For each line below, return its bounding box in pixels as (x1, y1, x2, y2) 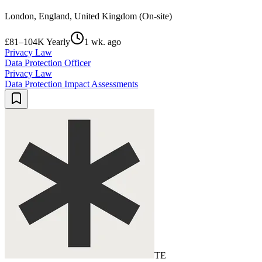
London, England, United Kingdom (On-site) (5, 11, 172, 22)
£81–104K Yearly (5, 37, 70, 47)
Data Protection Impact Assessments (5, 79, 138, 89)
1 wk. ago (84, 37, 121, 47)
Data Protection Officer (5, 58, 91, 68)
